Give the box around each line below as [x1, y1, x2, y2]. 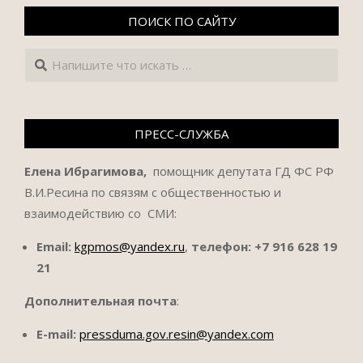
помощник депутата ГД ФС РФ [153, 163, 334, 179]
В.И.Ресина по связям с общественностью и [24, 184, 284, 200]
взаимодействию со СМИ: [24, 205, 177, 221]
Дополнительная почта [24, 293, 177, 309]
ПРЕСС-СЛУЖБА [135, 126, 228, 142]
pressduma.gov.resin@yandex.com [79, 326, 274, 342]
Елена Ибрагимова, [24, 163, 153, 179]
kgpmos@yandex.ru [75, 238, 185, 254]
